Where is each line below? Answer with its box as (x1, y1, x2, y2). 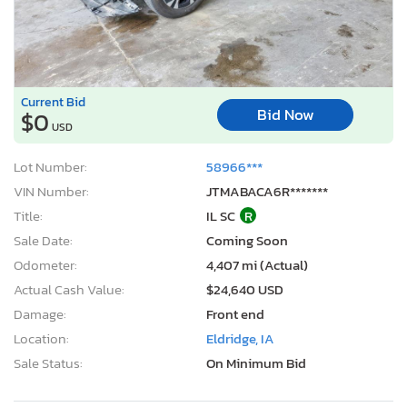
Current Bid (21, 92, 85, 111)
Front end (206, 303, 264, 324)
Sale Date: (14, 229, 73, 251)
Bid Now (256, 104, 314, 127)
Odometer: (14, 253, 77, 275)
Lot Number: (14, 155, 87, 177)
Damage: (14, 303, 66, 324)
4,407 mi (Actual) (206, 253, 308, 275)
